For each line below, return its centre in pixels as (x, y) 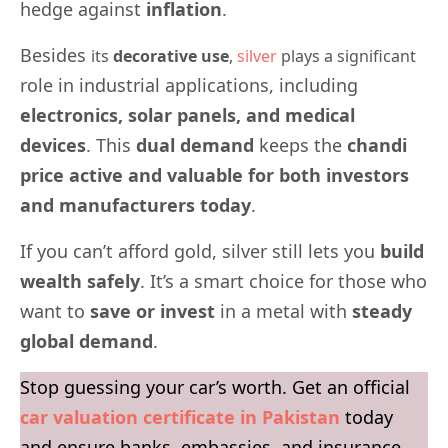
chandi (377, 145)
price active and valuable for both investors (214, 175)
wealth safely (80, 281)
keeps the (300, 145)
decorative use (171, 56)
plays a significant (346, 56)
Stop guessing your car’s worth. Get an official (215, 387)
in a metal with (283, 311)
